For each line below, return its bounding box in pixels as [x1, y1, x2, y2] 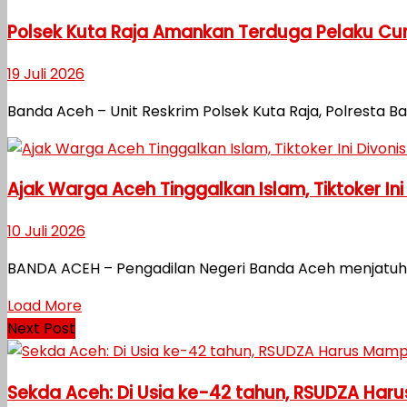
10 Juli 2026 [7, 221, 85, 243]
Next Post [7, 318, 75, 340]
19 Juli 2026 [7, 63, 84, 84]
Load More [7, 295, 82, 317]
